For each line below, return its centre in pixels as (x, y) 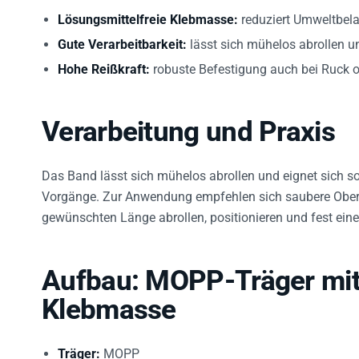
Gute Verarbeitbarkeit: (122, 45)
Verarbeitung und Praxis (188, 132)
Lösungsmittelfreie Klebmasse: (148, 20)
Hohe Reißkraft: (104, 70)
